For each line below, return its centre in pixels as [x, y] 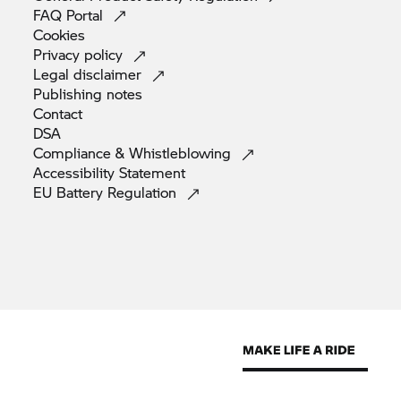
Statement [153, 172]
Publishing [70, 94]
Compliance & [81, 153]
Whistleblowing [183, 153]
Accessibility [77, 172]
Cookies [60, 34]
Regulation [145, 192]
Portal [87, 15]
